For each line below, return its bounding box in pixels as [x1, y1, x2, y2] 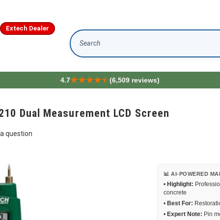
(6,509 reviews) [109, 76, 160, 84]
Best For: [167, 200, 193, 207]
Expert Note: [167, 211, 202, 218]
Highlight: [167, 181, 193, 188]
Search [70, 43, 93, 52]
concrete [164, 189, 187, 196]
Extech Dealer [5, 25, 49, 32]
